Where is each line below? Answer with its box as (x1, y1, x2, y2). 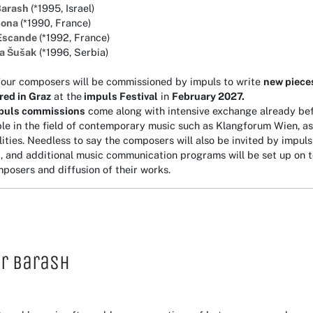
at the (51, 89, 82, 102)
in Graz (15, 89, 51, 102)
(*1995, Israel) (31, 1, 94, 14)
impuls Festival (84, 89, 158, 102)
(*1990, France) (20, 16, 91, 29)
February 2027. (172, 89, 245, 102)
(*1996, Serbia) (36, 45, 108, 58)
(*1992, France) (39, 31, 110, 43)
